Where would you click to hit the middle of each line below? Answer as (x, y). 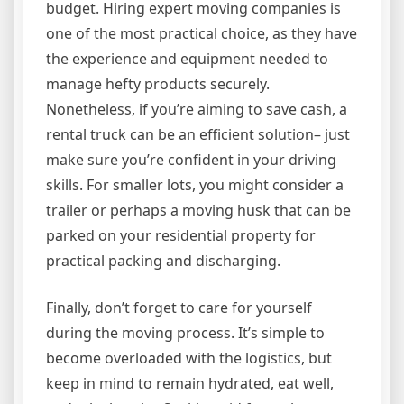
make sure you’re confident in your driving (191, 160)
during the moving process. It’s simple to (185, 333)
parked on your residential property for (181, 236)
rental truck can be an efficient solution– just (198, 135)
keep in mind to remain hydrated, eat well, (190, 384)
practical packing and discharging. (163, 261)
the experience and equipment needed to (187, 59)
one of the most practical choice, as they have (202, 34)
